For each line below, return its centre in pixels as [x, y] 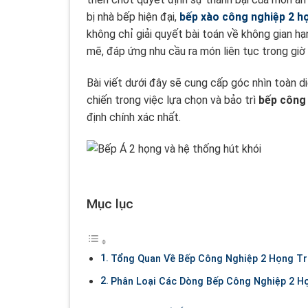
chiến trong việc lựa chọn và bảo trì [173, 100]
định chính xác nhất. [134, 117]
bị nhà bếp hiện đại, [133, 17]
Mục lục [110, 203]
